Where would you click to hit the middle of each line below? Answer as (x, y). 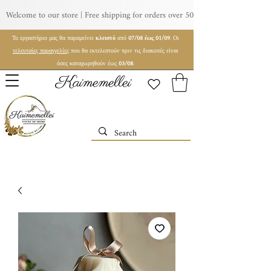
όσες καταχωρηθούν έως (88, 64)
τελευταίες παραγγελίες (41, 51)
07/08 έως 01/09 (149, 38)
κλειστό (106, 38)
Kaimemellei (93, 83)
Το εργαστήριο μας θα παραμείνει (54, 38)
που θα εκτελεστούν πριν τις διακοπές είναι (124, 51)
